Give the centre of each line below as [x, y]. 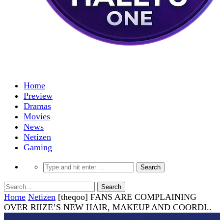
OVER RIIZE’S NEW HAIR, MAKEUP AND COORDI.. [108, 207]
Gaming [38, 147]
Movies [37, 116]
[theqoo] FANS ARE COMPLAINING [127, 197]
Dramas [37, 106]
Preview [38, 96]
